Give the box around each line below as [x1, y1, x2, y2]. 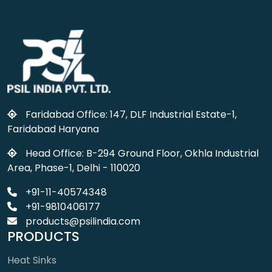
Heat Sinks [7, 253, 56, 268]
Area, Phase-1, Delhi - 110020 [7, 161, 140, 175]
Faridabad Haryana [7, 122, 99, 137]
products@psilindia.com [23, 214, 140, 229]
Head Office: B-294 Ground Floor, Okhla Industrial [23, 146, 259, 161]
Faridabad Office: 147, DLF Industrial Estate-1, [23, 107, 237, 122]
